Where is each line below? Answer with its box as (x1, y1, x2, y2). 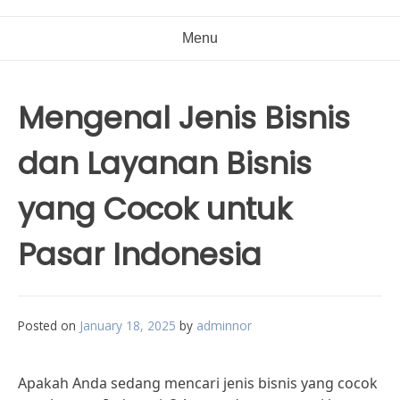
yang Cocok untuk (18, 187, 292, 230)
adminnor (196, 317, 252, 334)
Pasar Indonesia (18, 233, 262, 276)
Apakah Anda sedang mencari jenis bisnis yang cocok (18, 373, 378, 393)
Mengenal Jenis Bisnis (18, 96, 350, 139)
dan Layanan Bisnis (18, 142, 312, 185)
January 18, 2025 (79, 317, 176, 334)
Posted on (18, 317, 79, 334)
